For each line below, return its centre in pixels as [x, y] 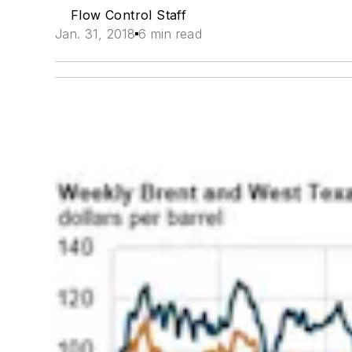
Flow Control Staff [129, 15]
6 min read [170, 34]
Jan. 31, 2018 [95, 34]
